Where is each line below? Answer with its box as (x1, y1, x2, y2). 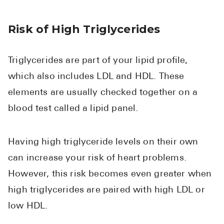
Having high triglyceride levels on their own (8, 137, 198, 147)
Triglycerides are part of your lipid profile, (8, 56, 188, 66)
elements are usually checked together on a (8, 88, 198, 98)
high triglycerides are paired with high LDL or (8, 185, 205, 195)
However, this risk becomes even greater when (8, 169, 212, 179)
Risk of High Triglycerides (8, 22, 160, 36)
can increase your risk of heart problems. (8, 153, 186, 163)
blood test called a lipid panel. (8, 104, 138, 114)
